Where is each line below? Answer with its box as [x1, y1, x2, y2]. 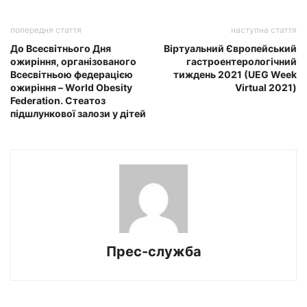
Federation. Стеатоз [10, 95, 106, 107]
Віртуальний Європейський [164, 42, 297, 55]
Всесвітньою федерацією [10, 69, 133, 81]
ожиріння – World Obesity [10, 82, 132, 94]
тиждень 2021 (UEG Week [173, 69, 297, 81]
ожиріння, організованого [10, 56, 136, 68]
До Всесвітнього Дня [10, 42, 111, 55]
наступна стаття [231, 25, 297, 36]
